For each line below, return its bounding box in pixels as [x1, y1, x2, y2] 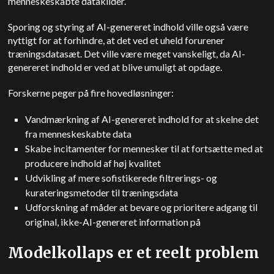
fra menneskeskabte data [25, 128, 132, 139]
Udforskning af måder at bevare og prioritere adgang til [25, 201, 258, 213]
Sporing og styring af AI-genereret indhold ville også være [8, 21, 249, 32]
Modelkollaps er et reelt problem [8, 243, 260, 262]
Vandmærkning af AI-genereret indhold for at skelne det [25, 113, 259, 125]
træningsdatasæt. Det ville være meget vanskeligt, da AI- [8, 48, 246, 59]
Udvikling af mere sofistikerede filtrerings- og [25, 172, 218, 183]
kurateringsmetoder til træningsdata [25, 187, 179, 198]
